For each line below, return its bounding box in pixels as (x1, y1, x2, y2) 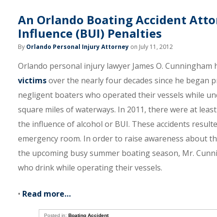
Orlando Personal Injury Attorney (26, 43, 129, 51)
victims (18, 75, 46, 86)
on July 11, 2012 (129, 43, 173, 51)
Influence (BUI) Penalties (18, 25, 162, 41)
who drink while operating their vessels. (18, 162, 162, 173)
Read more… (22, 188, 71, 199)
